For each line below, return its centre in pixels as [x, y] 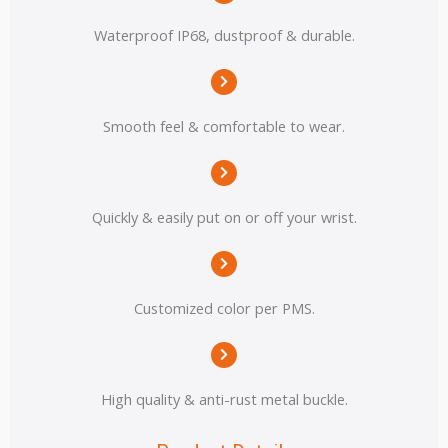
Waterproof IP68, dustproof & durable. [224, 34]
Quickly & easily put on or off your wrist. [224, 216]
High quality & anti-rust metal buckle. [224, 398]
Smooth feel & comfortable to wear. [224, 125]
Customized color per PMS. [224, 307]
